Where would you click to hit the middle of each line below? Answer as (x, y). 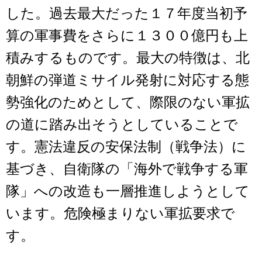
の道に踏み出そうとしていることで (122, 124)
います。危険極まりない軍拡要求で (120, 213)
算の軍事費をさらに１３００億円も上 (127, 35)
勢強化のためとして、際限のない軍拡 (128, 102)
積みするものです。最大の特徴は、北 (128, 58)
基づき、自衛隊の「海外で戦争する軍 (127, 169)
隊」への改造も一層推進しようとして (128, 191)
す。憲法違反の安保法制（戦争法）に (126, 146)
